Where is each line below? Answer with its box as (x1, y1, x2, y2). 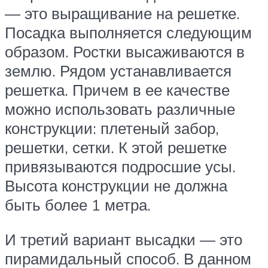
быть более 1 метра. (5, 195, 151, 215)
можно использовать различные (5, 99, 235, 119)
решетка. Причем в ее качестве (5, 80, 230, 100)
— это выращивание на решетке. (5, 4, 240, 23)
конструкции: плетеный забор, (5, 118, 219, 138)
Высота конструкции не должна (5, 176, 227, 196)
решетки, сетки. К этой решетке (5, 138, 227, 157)
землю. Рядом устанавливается (5, 61, 232, 81)
